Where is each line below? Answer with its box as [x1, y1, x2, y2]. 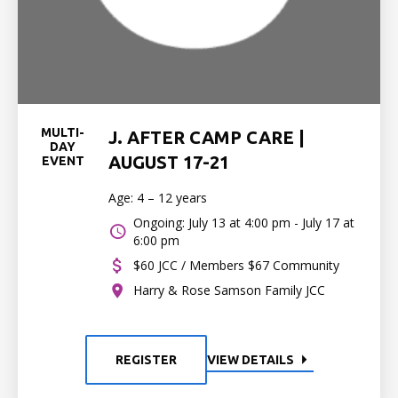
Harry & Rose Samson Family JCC [132, 282, 325, 298]
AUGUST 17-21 [107, 152, 229, 172]
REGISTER [115, 353, 177, 367]
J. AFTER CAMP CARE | [107, 127, 305, 147]
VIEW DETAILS [206, 353, 294, 367]
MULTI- [41, 125, 85, 139]
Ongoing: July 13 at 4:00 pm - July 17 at [132, 214, 354, 231]
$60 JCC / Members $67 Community [132, 257, 339, 274]
